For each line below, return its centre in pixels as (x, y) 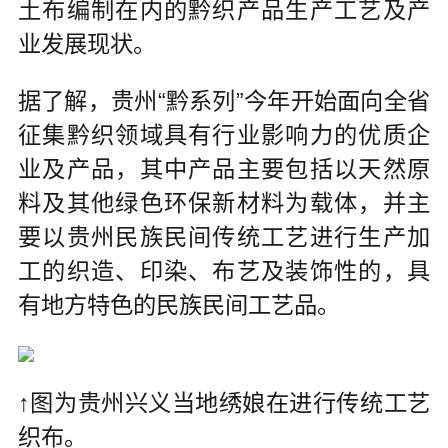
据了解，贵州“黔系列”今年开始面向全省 (224, 101)
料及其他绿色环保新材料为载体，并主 (224, 203)
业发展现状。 (86, 43)
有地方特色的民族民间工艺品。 (178, 305)
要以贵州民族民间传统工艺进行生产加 (224, 237)
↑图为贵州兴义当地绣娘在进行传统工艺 (224, 402)
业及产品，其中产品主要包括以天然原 (224, 169)
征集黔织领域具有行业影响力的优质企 (224, 135)
